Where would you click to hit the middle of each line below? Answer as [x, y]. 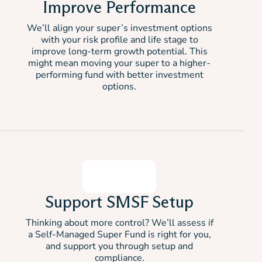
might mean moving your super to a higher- [119, 63]
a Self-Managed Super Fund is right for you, [119, 235]
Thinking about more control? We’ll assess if [119, 223]
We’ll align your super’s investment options [119, 28]
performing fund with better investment [119, 75]
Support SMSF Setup [119, 202]
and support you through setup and [119, 246]
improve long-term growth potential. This [119, 51]
